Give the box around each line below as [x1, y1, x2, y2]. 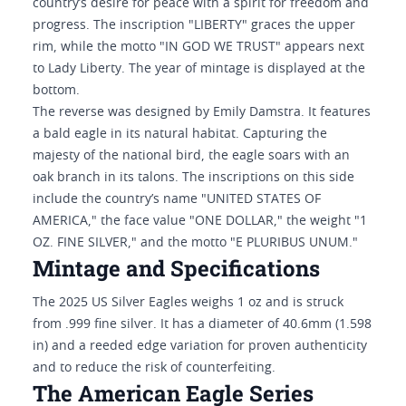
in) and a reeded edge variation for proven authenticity [33, 340, 367, 353]
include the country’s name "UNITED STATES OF [33, 193, 321, 206]
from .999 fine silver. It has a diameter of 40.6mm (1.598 [33, 318, 372, 331]
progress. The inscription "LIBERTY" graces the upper [33, 19, 355, 32]
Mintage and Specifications [33, 254, 320, 283]
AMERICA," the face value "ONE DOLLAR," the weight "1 [33, 215, 367, 227]
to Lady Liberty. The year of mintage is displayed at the [33, 63, 365, 75]
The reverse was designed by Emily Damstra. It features [33, 106, 371, 119]
